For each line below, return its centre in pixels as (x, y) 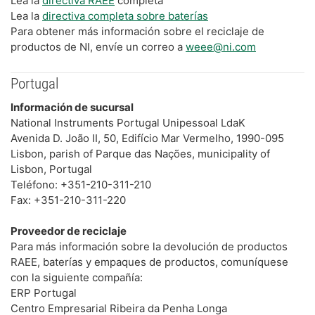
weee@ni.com (221, 47)
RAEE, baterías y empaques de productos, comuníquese (149, 262)
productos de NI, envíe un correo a (98, 47)
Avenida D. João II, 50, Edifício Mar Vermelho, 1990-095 (147, 138)
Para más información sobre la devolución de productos (149, 246)
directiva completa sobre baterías (125, 16)
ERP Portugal (44, 292)
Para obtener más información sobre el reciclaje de (137, 31)
